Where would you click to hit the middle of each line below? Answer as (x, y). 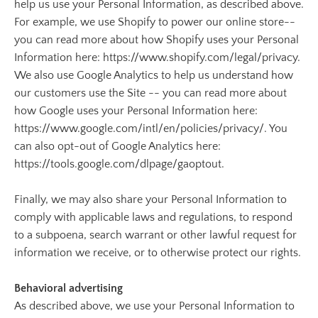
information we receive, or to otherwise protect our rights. (158, 253)
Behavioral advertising (68, 288)
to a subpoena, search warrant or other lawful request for (155, 235)
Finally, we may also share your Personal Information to (150, 199)
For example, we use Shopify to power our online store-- (155, 22)
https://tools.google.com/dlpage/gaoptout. (119, 164)
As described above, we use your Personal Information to (154, 306)
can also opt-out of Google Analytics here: (117, 146)
